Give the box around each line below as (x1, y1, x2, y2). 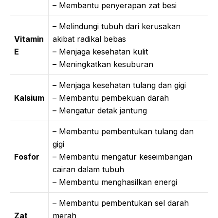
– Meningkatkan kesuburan (53, 59, 153, 69)
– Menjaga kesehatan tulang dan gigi (53, 80, 186, 90)
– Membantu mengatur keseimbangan (53, 151, 192, 162)
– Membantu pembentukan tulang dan (53, 126, 194, 136)
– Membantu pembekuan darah (53, 92, 169, 103)
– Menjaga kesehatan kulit (53, 46, 148, 56)
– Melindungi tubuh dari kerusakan (53, 21, 181, 31)
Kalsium (14, 92, 44, 103)
